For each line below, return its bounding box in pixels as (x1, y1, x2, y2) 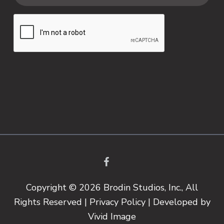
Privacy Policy (89, 196, 145, 208)
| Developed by (145, 196, 210, 208)
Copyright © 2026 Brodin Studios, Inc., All (26, 181, 198, 194)
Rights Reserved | (13, 196, 89, 208)
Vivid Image (88, 210, 136, 223)
